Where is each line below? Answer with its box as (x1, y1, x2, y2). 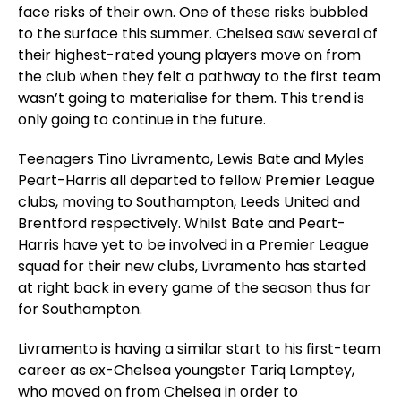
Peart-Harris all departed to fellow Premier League (18, 170, 375, 191)
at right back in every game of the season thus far (18, 277, 371, 298)
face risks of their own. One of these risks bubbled (18, 2, 368, 22)
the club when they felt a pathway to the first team (18, 66, 380, 87)
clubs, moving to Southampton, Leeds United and (18, 192, 360, 212)
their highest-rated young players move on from (18, 45, 361, 65)
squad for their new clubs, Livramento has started (18, 256, 366, 277)
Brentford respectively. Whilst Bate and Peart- (18, 213, 346, 234)
